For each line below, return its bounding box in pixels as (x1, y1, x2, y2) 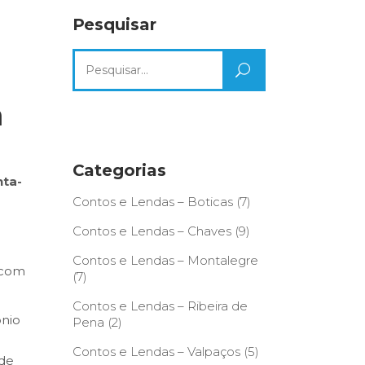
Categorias (72, 161, 166, 180)
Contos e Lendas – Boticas (72, 194, 233, 209)
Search (71, 51, 114, 66)
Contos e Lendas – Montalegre (72, 253, 258, 268)
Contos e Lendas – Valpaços (72, 344, 240, 359)
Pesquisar (72, 15, 156, 34)
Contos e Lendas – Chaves (72, 223, 231, 239)
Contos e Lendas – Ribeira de (72, 298, 248, 314)
